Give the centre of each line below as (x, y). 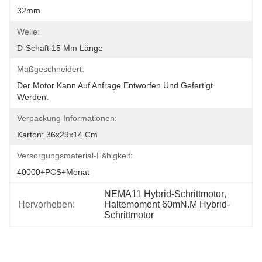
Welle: (28, 32)
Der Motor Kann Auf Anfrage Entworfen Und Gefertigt (115, 85)
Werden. (33, 97)
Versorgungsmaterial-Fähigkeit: (75, 156)
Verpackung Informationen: (67, 118)
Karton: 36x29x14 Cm (57, 135)
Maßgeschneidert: (51, 69)
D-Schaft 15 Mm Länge (60, 48)
